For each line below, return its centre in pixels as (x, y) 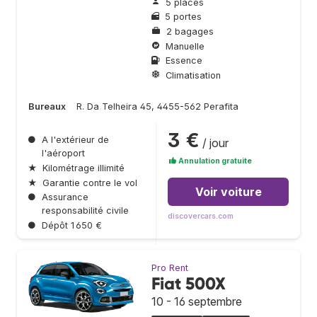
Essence (184, 61)
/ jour (214, 143)
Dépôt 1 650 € (72, 225)
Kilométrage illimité (83, 168)
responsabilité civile (85, 211)
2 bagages (190, 32)
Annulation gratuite (214, 161)
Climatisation (193, 75)
